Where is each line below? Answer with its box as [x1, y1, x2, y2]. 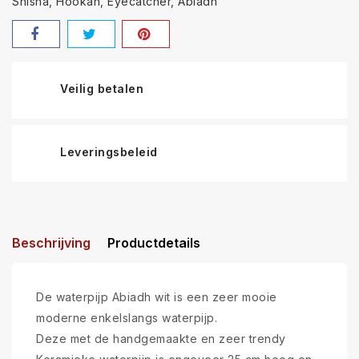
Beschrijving [12, 235, 91, 251]
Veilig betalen [60, 82, 143, 95]
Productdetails [107, 235, 200, 251]
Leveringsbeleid [60, 145, 158, 159]
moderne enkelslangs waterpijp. [36, 311, 217, 325]
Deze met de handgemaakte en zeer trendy [36, 332, 286, 345]
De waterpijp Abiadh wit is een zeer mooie [36, 290, 277, 304]
